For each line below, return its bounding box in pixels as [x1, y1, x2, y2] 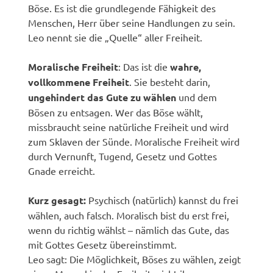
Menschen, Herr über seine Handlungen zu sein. [28, 16, 236, 29]
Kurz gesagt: [28, 193, 87, 207]
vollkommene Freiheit [28, 75, 130, 88]
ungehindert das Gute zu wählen [28, 90, 177, 104]
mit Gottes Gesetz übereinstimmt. [28, 238, 177, 250]
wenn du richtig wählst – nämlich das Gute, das [28, 223, 230, 236]
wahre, [170, 60, 202, 73]
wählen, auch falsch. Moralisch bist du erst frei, [28, 208, 230, 221]
